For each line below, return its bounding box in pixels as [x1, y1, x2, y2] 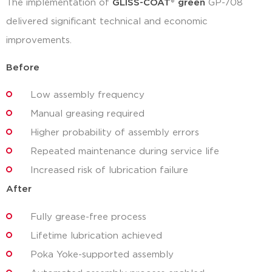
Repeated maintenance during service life [30, 147, 219, 157]
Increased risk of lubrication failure [30, 166, 188, 175]
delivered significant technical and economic [6, 16, 208, 26]
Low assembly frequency [30, 90, 144, 100]
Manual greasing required [30, 109, 144, 119]
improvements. [6, 35, 72, 45]
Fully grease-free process [30, 212, 146, 222]
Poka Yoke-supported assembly [30, 250, 174, 259]
